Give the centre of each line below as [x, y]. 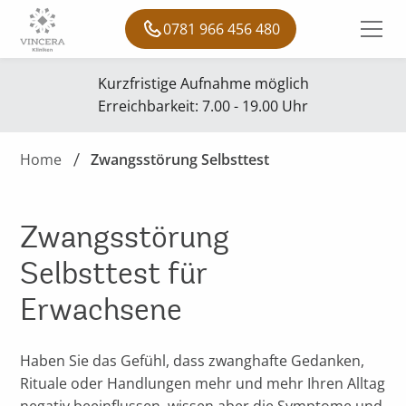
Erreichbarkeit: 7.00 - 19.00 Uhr [203, 106]
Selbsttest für [114, 273]
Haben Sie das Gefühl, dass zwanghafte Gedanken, [193, 361]
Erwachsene [101, 309]
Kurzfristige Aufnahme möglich [203, 83]
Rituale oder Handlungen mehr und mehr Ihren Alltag [203, 383]
